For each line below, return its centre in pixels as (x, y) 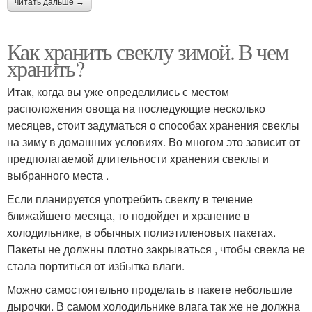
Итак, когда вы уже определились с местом (118, 91)
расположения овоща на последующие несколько (136, 108)
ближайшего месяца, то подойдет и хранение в (128, 215)
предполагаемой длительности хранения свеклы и (138, 158)
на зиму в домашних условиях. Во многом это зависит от (154, 141)
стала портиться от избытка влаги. (96, 265)
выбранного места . (58, 175)
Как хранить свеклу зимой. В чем (148, 51)
